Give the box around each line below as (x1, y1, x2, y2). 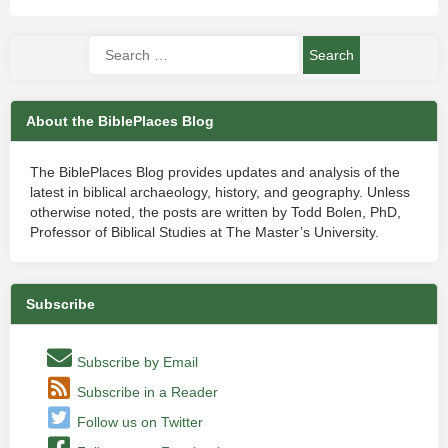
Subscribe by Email (73, 354, 198, 371)
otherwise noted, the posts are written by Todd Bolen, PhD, (30, 204, 401, 221)
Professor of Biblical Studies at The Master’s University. (30, 224, 379, 241)
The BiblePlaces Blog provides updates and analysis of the (30, 164, 400, 181)
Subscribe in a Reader (73, 384, 218, 401)
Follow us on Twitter (73, 414, 203, 431)
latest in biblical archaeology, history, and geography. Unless (30, 184, 410, 201)
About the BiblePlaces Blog (26, 113, 214, 130)
